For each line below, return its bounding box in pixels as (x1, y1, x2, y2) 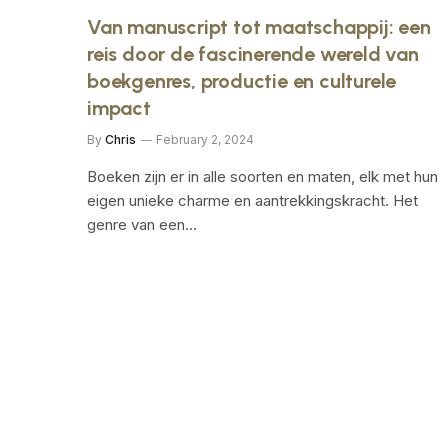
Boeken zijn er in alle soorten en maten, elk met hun (87, 166, 438, 186)
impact (87, 95, 151, 120)
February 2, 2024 (156, 131, 254, 147)
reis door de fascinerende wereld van (87, 41, 419, 66)
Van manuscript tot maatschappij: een (87, 14, 431, 39)
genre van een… (87, 214, 197, 234)
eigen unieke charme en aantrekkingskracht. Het (87, 190, 418, 210)
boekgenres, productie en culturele (87, 68, 397, 93)
